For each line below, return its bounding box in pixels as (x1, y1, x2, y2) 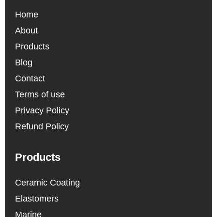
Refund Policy (15, 121, 69, 131)
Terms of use (15, 89, 65, 99)
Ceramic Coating (15, 177, 80, 187)
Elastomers (15, 193, 59, 203)
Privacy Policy (15, 105, 70, 115)
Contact (15, 73, 46, 83)
